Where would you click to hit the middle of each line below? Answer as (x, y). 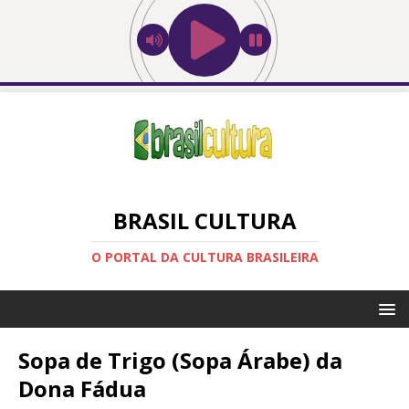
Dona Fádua (82, 388)
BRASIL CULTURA (204, 220)
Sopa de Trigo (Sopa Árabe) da (180, 360)
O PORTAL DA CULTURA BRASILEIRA (204, 257)
